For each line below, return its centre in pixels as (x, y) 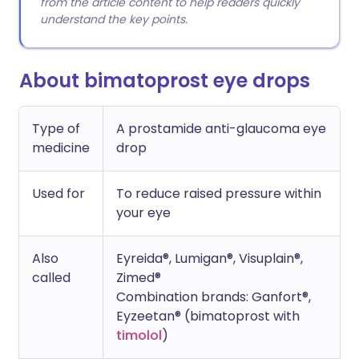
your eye (143, 213)
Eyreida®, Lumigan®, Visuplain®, (210, 258)
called (51, 278)
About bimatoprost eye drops (165, 81)
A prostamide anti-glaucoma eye (221, 129)
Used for (58, 194)
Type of (56, 129)
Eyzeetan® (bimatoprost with (208, 316)
